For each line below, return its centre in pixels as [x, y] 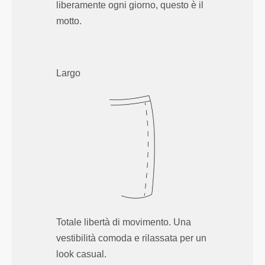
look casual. [82, 254]
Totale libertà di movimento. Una [124, 222]
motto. [69, 21]
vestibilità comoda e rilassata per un [132, 238]
